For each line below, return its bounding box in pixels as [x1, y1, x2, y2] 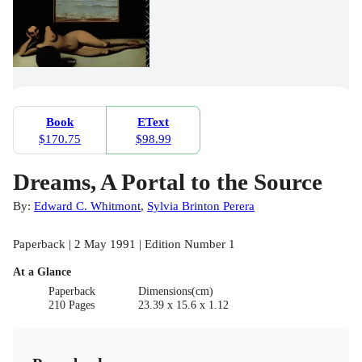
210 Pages [48, 298, 95, 311]
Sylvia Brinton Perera [147, 199, 255, 213]
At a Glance [13, 266, 71, 279]
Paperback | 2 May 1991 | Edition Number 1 [13, 237, 235, 251]
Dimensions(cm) [137, 284, 213, 297]
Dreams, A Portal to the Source [13, 169, 322, 196]
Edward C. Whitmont [34, 199, 141, 213]
